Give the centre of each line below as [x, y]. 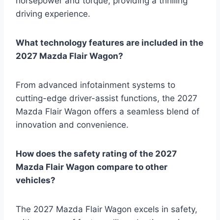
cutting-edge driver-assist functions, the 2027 [107, 98]
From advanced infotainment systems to [96, 85]
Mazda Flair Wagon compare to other [92, 167]
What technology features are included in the [110, 43]
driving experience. [53, 14]
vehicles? [36, 180]
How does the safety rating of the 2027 [96, 154]
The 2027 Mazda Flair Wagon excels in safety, [107, 209]
